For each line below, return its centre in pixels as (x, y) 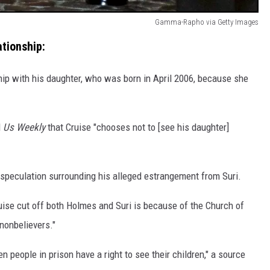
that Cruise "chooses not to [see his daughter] (137, 127)
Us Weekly (24, 127)
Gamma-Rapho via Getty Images (207, 22)
